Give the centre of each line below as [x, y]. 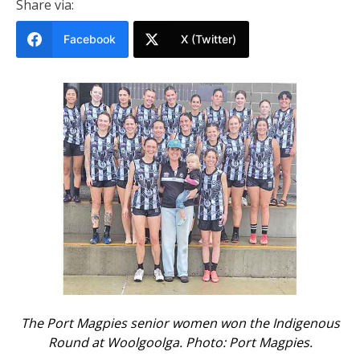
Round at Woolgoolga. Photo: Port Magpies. [180, 342]
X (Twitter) [209, 39]
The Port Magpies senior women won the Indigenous [180, 323]
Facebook [90, 39]
